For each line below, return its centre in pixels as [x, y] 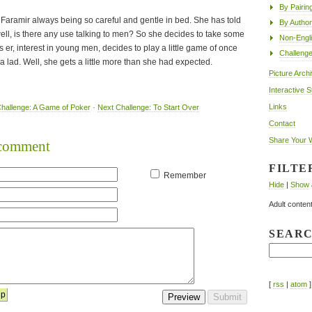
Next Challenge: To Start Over [148, 108]
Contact [282, 124]
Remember [185, 176]
